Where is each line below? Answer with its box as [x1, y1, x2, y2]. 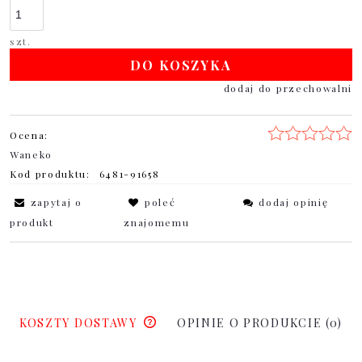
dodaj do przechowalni [223, 82, 352, 95]
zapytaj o [30, 196, 82, 209]
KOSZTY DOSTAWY [19, 315, 141, 331]
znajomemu [124, 216, 190, 229]
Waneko [10, 148, 53, 162]
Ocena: [10, 128, 49, 142]
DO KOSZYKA [130, 56, 232, 74]
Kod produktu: [10, 167, 90, 181]
